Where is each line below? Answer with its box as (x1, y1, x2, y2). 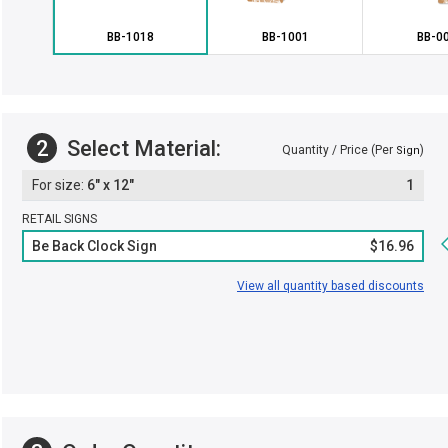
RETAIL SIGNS (22, 212, 97, 226)
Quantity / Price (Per (282, 143, 396, 157)
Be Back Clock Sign (32, 238, 157, 254)
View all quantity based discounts (237, 279, 424, 293)
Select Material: (62, 135, 221, 161)
